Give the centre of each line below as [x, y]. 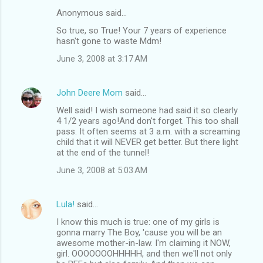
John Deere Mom [90, 92]
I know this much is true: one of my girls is [138, 222]
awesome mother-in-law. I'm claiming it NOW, [144, 243]
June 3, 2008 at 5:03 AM [102, 170]
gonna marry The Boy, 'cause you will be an [139, 232]
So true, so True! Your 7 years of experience [141, 30]
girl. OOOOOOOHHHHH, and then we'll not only [144, 253]
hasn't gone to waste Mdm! [109, 41]
